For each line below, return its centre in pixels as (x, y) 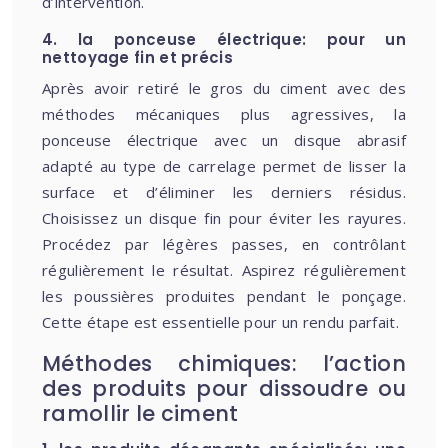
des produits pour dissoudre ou (224, 388)
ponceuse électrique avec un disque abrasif (224, 140)
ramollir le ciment (140, 413)
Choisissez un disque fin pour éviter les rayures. (224, 218)
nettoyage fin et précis (137, 57)
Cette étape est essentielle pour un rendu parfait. (220, 322)
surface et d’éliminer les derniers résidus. (224, 192)
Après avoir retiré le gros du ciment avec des (224, 88)
